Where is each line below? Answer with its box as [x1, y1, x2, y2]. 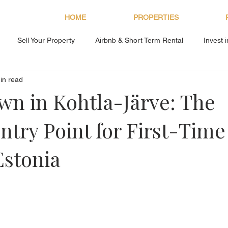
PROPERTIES [133, 13, 179, 21]
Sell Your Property [17, 36, 75, 44]
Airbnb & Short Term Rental [95, 36, 183, 44]
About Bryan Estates [2, 76, 68, 85]
